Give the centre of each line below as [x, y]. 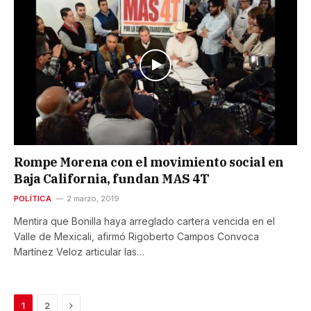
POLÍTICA [33, 198]
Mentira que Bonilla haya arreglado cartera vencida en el [144, 221]
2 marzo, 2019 [93, 198]
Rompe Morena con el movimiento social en [149, 162]
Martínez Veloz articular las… [79, 251]
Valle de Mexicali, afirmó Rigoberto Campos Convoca [136, 236]
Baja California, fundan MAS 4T [112, 178]
